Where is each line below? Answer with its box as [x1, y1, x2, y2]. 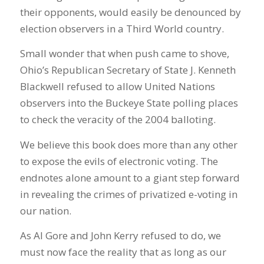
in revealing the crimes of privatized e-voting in [19, 187, 237, 201]
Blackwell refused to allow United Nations [19, 80, 215, 94]
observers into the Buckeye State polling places [19, 96, 238, 110]
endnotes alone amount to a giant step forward [19, 170, 240, 184]
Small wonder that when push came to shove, [19, 47, 229, 61]
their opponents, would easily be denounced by [19, 5, 241, 19]
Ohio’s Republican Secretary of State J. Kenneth [19, 63, 236, 77]
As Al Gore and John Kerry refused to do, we [19, 229, 221, 243]
